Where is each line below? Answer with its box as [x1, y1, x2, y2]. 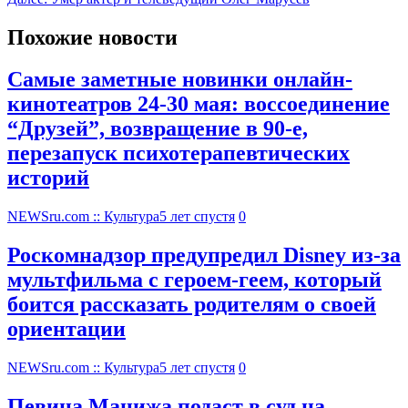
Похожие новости [7, 25, 178, 49]
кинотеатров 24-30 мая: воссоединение [7, 92, 390, 117]
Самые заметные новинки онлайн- [7, 67, 352, 92]
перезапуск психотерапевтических [7, 141, 350, 166]
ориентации [7, 317, 126, 342]
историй [7, 166, 89, 190]
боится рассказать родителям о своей [7, 292, 376, 317]
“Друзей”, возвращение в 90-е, [7, 117, 308, 141]
